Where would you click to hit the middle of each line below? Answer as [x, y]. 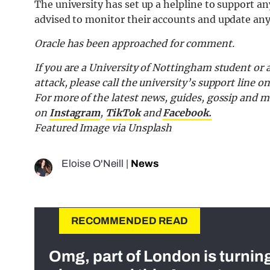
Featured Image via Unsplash [103, 127]
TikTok [123, 112]
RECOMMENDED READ [130, 221]
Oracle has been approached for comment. [134, 43]
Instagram [75, 112]
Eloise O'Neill [93, 163]
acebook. [190, 112]
